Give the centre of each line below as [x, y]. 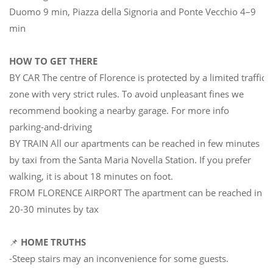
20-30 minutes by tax [54, 209]
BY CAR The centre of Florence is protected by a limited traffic [137, 77]
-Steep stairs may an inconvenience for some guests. [119, 258]
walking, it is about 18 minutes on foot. [91, 176]
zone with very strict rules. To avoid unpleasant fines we [126, 94]
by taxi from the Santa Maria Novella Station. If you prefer [130, 159]
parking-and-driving [51, 126]
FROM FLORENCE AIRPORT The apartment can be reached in [136, 192]
